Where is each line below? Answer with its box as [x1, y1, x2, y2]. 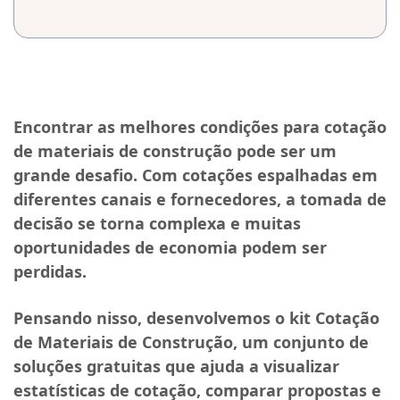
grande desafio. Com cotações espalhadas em [13, 164, 378, 187]
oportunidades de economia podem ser [13, 237, 327, 259]
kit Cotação [289, 307, 379, 329]
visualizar [263, 355, 339, 378]
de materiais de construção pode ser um [13, 140, 337, 162]
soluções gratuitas [13, 355, 161, 378]
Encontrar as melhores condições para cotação [13, 116, 387, 138]
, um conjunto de [233, 331, 369, 354]
